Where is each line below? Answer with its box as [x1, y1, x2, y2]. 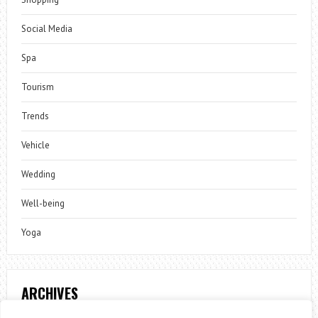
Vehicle [21, 139, 50, 151]
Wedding [21, 168, 55, 180]
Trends [21, 110, 49, 122]
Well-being [21, 197, 65, 209]
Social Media [21, 23, 72, 35]
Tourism [21, 81, 54, 93]
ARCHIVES [21, 283, 78, 304]
